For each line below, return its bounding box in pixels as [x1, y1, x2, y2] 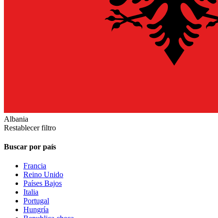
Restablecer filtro [4, 123, 56, 132]
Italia [23, 188, 38, 197]
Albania [4, 114, 28, 123]
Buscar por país [4, 143, 56, 151]
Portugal [23, 197, 49, 205]
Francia [23, 162, 46, 170]
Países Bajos [23, 179, 62, 188]
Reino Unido [23, 170, 63, 179]
